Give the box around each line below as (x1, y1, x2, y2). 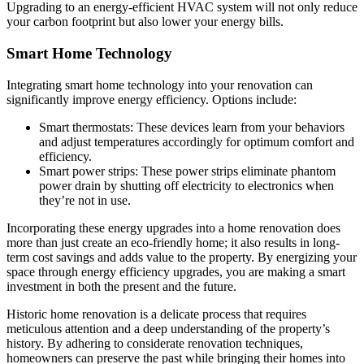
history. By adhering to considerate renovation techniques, (6, 336, 303, 350)
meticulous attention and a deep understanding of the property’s (6, 321, 330, 336)
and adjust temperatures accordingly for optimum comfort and (39, 134, 354, 149)
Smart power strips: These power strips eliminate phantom (39, 163, 336, 178)
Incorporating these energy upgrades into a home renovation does (6, 220, 340, 235)
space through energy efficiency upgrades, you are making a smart (6, 264, 345, 279)
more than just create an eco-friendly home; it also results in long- (6, 235, 340, 249)
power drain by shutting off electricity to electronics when (39, 178, 334, 193)
